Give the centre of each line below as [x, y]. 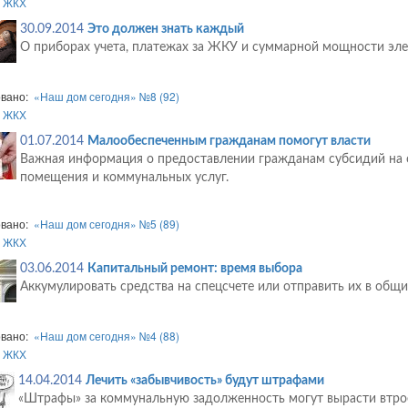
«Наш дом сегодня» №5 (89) [106, 224]
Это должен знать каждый [165, 30]
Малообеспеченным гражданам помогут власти [229, 142]
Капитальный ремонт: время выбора [194, 269]
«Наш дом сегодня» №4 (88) [106, 336]
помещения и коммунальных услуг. [124, 178]
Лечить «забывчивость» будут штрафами [204, 381]
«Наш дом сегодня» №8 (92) [106, 97]
